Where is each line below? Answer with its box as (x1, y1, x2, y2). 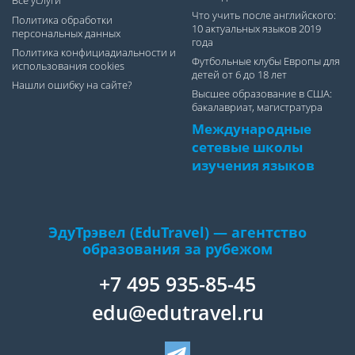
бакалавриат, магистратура (192, 101, 323, 115)
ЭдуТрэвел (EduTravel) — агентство (48, 223, 307, 242)
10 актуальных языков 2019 (192, 21, 321, 36)
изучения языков (192, 156, 315, 175)
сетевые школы (192, 138, 303, 157)
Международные (192, 120, 311, 139)
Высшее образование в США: (192, 87, 332, 101)
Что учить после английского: (192, 8, 336, 22)
